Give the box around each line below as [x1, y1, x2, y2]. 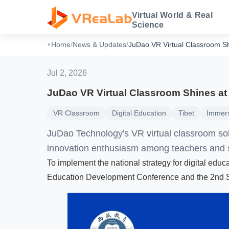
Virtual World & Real [131, 10, 213, 19]
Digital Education [112, 109, 166, 117]
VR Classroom [53, 109, 100, 117]
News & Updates [73, 40, 126, 49]
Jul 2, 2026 [47, 68, 87, 77]
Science [131, 20, 164, 29]
